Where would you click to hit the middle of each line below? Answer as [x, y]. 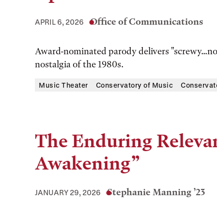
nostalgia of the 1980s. [79, 64]
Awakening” [88, 163]
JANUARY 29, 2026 [68, 192]
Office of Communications [147, 22]
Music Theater [63, 85]
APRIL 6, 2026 [59, 22]
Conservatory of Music [134, 85]
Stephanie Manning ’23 [156, 192]
